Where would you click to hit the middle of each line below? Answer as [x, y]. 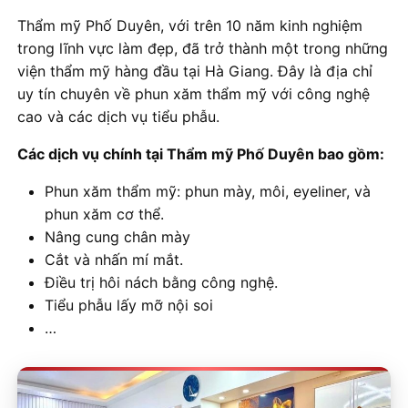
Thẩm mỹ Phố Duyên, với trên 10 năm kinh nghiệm [190, 26]
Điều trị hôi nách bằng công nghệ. [161, 283]
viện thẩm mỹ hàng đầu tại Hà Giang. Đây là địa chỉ [195, 71]
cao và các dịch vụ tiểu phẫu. [118, 117]
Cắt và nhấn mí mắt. [114, 260]
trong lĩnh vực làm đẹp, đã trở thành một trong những [203, 49]
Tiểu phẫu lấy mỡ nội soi [129, 306]
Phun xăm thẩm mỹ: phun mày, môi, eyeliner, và [208, 192]
